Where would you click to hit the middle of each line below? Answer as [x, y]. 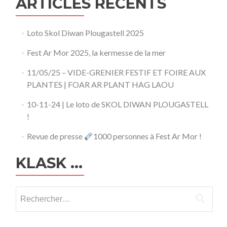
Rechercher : [37, 192]
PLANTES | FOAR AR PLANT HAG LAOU [100, 84]
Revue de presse [55, 136]
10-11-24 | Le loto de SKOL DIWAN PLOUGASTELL [117, 104]
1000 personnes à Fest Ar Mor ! [147, 136]
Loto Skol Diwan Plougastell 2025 [85, 33]
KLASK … [49, 163]
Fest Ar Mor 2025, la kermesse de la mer [96, 52]
